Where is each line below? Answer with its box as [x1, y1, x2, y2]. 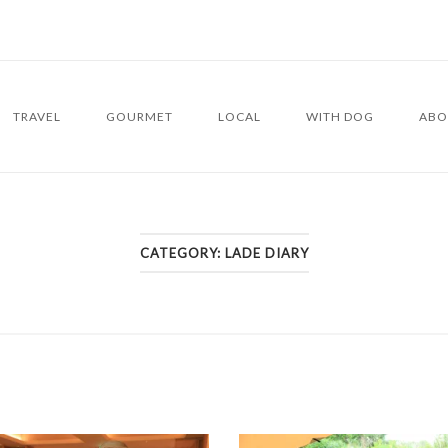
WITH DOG [306, 108, 374, 124]
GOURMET [106, 108, 173, 124]
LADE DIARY [224, 245, 309, 261]
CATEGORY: [139, 245, 225, 261]
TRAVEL [13, 108, 61, 124]
